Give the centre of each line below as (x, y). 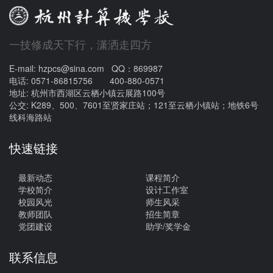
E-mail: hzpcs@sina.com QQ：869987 (86, 69)
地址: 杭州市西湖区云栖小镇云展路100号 (87, 93)
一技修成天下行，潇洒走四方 (80, 44)
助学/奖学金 (168, 226)
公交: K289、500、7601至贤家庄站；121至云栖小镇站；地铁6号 (134, 105)
